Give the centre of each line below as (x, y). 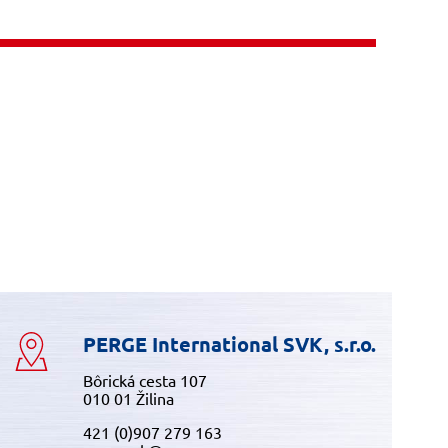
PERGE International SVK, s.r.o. (229, 344)
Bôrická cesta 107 (145, 380)
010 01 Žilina (128, 398)
